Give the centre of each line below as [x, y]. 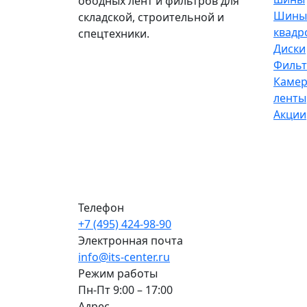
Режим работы [118, 274]
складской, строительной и [151, 17]
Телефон [101, 208]
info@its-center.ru [124, 257]
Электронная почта [131, 241]
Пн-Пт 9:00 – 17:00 [125, 290]
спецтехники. [114, 33]
